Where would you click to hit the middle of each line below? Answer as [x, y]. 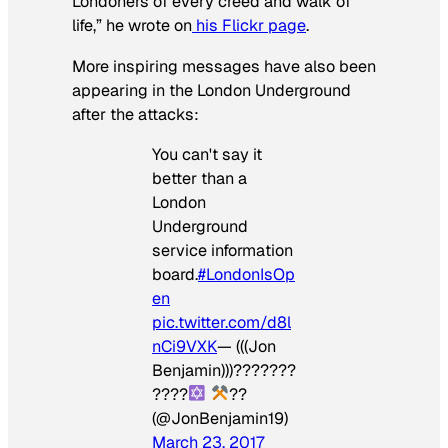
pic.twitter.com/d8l [221, 322]
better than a [199, 178]
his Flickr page [249, 26]
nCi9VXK [184, 346]
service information [222, 250]
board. [175, 274]
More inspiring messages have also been [224, 66]
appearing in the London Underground [211, 90]
